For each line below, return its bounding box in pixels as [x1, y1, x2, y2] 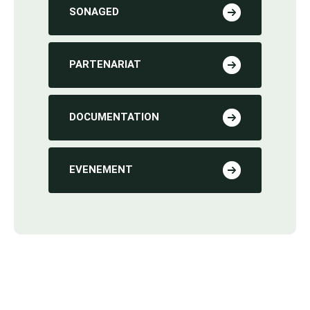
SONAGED [69, 5, 119, 18]
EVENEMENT [69, 163, 133, 176]
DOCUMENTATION [69, 110, 159, 123]
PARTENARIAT [69, 57, 141, 71]
